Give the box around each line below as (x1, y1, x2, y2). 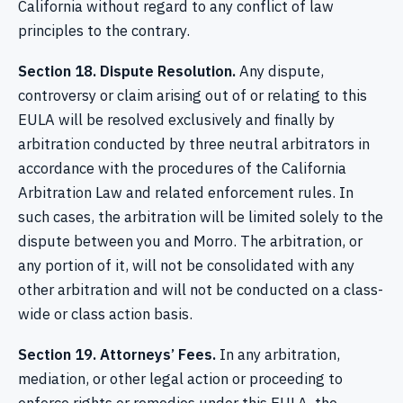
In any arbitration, (216, 345, 340, 365)
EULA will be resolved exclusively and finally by (18, 110, 335, 130)
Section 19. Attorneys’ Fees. (18, 345, 216, 365)
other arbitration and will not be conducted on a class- (18, 280, 383, 300)
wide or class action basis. (18, 304, 193, 324)
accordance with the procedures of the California (18, 158, 346, 178)
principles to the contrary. (18, 20, 190, 40)
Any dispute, (236, 61, 324, 81)
